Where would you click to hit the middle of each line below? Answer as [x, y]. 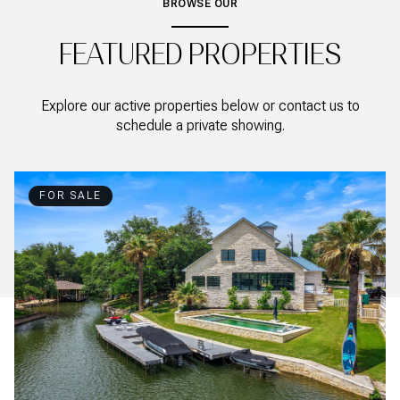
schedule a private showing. [200, 125]
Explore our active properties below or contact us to [200, 105]
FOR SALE [71, 195]
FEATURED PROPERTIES [200, 54]
